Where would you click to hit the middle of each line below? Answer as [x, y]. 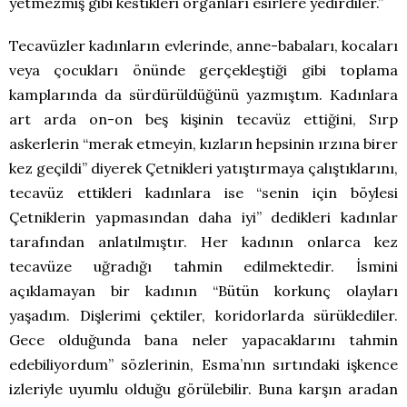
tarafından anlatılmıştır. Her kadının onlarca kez [203, 241]
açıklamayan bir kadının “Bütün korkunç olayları [203, 290]
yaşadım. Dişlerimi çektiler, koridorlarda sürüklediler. [203, 315]
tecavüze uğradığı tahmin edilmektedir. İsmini [203, 266]
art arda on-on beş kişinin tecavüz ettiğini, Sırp [203, 119]
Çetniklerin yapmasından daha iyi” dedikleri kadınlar [203, 217]
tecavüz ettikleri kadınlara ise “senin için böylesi [203, 192]
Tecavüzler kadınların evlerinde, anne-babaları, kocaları [203, 45]
